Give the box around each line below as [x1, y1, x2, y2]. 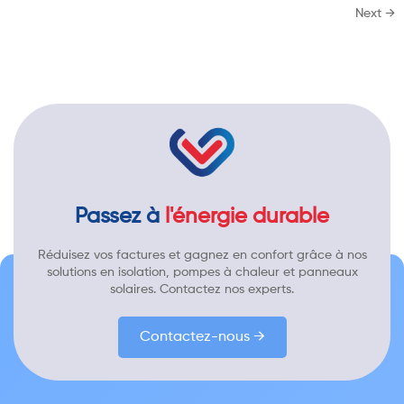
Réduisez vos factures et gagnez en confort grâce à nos [37, 249, 367, 262]
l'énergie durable [165, 206, 329, 228]
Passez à [75, 206, 165, 228]
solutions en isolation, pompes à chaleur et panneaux [46, 266, 358, 280]
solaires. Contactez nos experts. [110, 283, 294, 297]
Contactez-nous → [139, 330, 265, 345]
